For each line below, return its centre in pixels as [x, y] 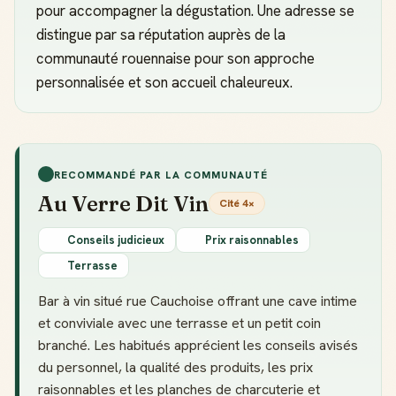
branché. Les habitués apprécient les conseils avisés [198, 345]
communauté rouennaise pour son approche [175, 58]
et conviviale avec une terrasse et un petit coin [179, 323]
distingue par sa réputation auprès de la [161, 34]
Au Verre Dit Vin [123, 203]
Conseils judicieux [116, 240]
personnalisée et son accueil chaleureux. [164, 82]
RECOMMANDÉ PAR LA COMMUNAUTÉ [161, 174]
